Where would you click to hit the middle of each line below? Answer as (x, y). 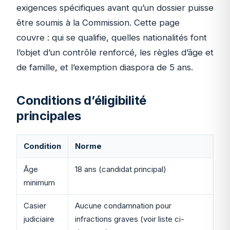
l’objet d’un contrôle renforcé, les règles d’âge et (115, 52)
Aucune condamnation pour (123, 206)
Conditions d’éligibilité (82, 101)
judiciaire (39, 219)
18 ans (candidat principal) (120, 169)
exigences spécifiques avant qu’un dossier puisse (115, 7)
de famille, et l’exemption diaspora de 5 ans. (105, 67)
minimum (39, 183)
